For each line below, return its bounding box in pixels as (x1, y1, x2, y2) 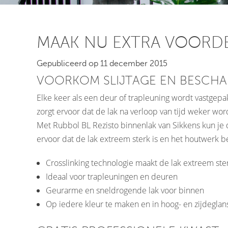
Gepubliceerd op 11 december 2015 (37, 59, 167, 68)
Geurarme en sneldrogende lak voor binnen (45, 184, 204, 196)
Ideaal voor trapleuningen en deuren (45, 170, 178, 182)
